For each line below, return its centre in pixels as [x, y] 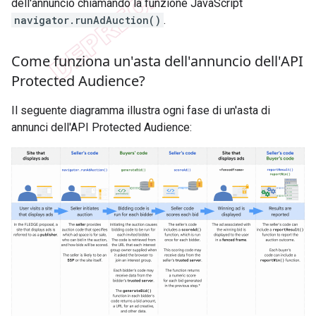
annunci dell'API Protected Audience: [102, 128]
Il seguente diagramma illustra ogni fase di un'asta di [141, 111]
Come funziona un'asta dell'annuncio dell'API [157, 61]
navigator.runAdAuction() [87, 20]
